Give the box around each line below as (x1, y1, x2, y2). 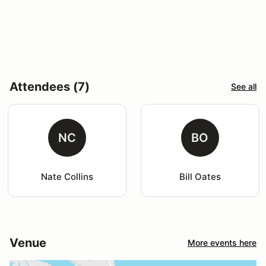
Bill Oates (179, 170, 221, 182)
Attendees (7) (9, 79, 90, 94)
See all (231, 81, 256, 92)
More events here (188, 237, 256, 248)
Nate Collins (40, 170, 93, 182)
